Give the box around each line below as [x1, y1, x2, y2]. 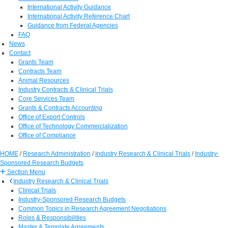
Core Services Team [18, 95, 74, 102]
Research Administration [23, 150, 91, 157]
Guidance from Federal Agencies [27, 21, 118, 29]
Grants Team [18, 58, 53, 66]
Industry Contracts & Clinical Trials [18, 85, 113, 93]
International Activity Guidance [27, 3, 111, 11]
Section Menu [6, 168, 45, 176]
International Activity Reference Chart [27, 12, 130, 20]
